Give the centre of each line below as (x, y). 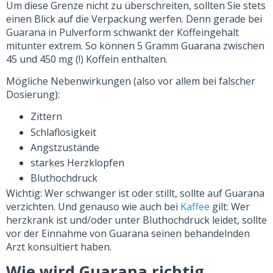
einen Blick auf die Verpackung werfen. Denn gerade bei (134, 19)
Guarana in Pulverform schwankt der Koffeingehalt (122, 32)
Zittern (46, 117)
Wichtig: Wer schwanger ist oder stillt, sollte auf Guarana (135, 193)
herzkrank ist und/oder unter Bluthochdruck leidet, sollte (136, 220)
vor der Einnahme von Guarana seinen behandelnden (128, 234)
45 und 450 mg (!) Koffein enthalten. (87, 59)
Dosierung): (33, 94)
